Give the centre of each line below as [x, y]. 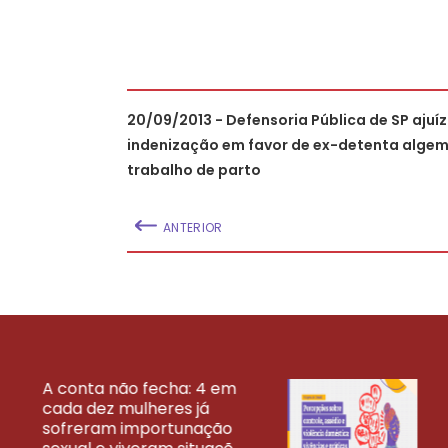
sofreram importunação [137, 428]
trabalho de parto [194, 169]
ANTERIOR [193, 227]
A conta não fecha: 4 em [139, 388]
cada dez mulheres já [125, 408]
